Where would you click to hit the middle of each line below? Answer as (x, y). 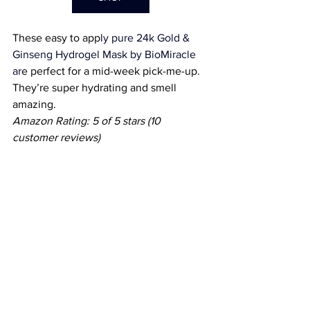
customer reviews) (58, 137)
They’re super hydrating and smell (96, 87)
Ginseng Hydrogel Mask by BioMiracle (104, 54)
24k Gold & (164, 37)
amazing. (34, 104)
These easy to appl (58, 37)
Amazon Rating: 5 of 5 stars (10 (88, 120)
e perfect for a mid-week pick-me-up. (112, 71)
